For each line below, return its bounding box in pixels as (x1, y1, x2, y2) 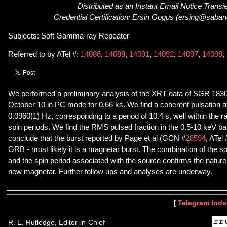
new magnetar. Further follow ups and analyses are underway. (8, 167, 212, 176)
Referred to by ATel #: (8, 50, 81, 59)
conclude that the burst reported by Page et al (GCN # (8, 134, 185, 142)
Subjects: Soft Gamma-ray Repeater (8, 31, 129, 40)
